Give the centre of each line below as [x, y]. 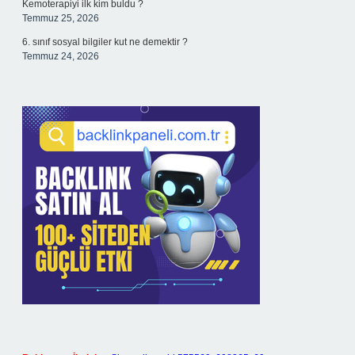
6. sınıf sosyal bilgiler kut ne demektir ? [105, 42]
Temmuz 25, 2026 [61, 18]
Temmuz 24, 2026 [61, 56]
